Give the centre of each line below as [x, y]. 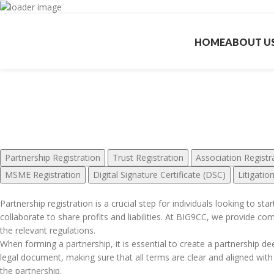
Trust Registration [148, 158]
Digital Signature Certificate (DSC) [159, 175]
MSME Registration [43, 175]
